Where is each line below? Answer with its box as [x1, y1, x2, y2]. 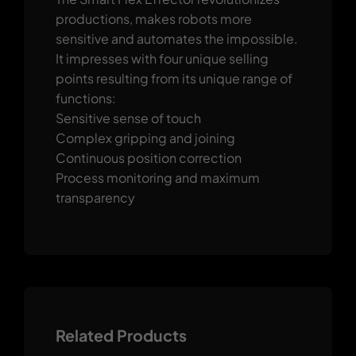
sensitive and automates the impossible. [55, 29, 298, 47]
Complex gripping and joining [55, 129, 235, 146]
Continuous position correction [55, 149, 242, 166]
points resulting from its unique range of [55, 69, 292, 87]
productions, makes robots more [55, 10, 252, 27]
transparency [55, 188, 135, 206]
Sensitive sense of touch [55, 109, 201, 126]
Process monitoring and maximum [55, 168, 260, 186]
